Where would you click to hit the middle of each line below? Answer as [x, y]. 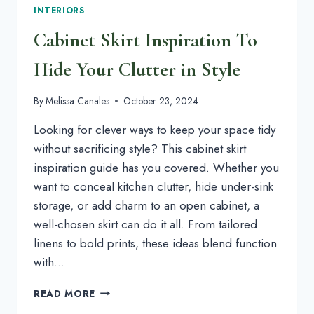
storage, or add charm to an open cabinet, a [146, 205]
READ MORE [65, 293]
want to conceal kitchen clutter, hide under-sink [153, 186]
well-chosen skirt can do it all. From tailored [145, 224]
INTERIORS [59, 11]
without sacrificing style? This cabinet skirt [140, 148]
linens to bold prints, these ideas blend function [155, 243]
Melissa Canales [78, 101]
